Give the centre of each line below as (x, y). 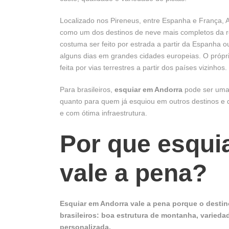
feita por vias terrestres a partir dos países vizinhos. (143, 67)
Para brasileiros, (87, 89)
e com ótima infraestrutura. (104, 113)
